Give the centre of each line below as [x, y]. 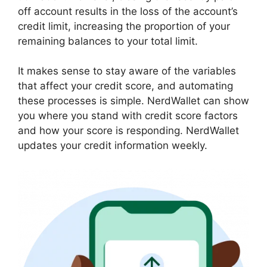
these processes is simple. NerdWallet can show [133, 101]
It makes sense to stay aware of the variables [127, 71]
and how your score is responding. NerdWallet [128, 131]
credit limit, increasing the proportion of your [124, 26]
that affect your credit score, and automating [125, 86]
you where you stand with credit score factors [128, 116]
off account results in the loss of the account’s [128, 11]
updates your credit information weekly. [113, 146]
